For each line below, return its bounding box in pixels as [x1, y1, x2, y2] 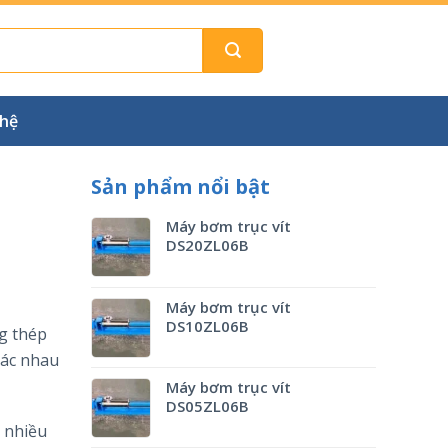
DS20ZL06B [166, 235, 249, 255]
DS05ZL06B [166, 396, 249, 416]
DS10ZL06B [166, 316, 249, 336]
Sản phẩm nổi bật [91, 173, 270, 200]
